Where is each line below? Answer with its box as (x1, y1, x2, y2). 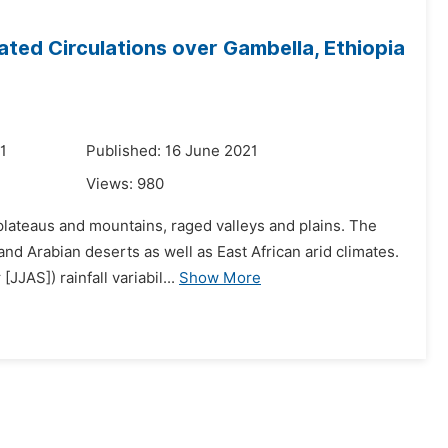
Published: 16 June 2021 (86, 142, 258, 160)
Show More (179, 269, 261, 287)
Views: (86, 175, 137, 193)
